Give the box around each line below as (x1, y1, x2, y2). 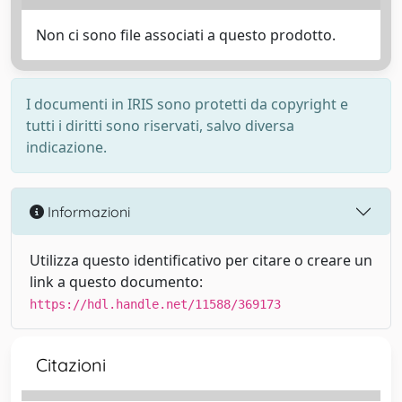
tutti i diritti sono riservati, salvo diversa (26, 116, 294, 135)
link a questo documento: (30, 272, 203, 292)
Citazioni (36, 354, 106, 376)
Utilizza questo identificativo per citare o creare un (30, 250, 372, 270)
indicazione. (26, 137, 107, 157)
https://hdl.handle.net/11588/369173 (30, 297, 281, 311)
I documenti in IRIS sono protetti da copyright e (26, 94, 348, 114)
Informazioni (44, 202, 130, 221)
